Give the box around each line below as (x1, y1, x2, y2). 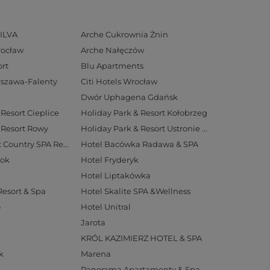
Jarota (81, 218, 105, 227)
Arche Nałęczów (81, 45, 144, 55)
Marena (81, 249, 111, 259)
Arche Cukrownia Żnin (81, 30, 168, 39)
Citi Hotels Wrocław (81, 77, 157, 86)
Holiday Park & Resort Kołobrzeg (81, 108, 207, 118)
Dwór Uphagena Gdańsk (81, 92, 178, 102)
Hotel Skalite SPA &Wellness (81, 186, 190, 196)
